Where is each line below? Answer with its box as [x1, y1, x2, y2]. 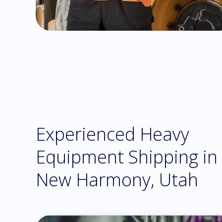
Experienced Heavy [36, 122, 189, 146]
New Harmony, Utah [36, 167, 198, 192]
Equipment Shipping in [36, 145, 218, 169]
